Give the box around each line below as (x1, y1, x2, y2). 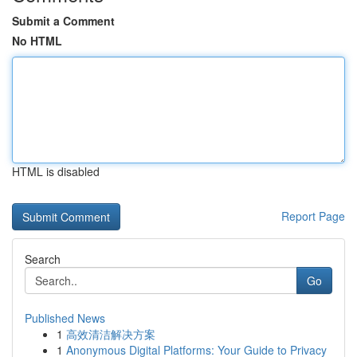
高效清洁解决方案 (66, 326, 155, 342)
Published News (25, 310, 105, 326)
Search (25, 251, 61, 267)
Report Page (281, 208, 345, 224)
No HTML (12, 33, 62, 49)
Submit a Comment (12, 13, 115, 29)
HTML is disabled (12, 163, 100, 179)
